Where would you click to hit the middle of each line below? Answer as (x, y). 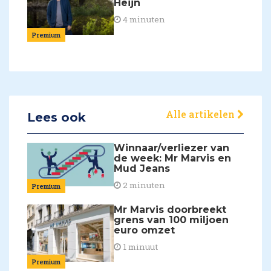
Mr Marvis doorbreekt (170, 209)
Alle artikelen (201, 114)
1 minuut (140, 247)
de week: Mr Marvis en (173, 158)
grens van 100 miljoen (171, 220)
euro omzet (145, 230)
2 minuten (143, 185)
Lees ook (57, 117)
